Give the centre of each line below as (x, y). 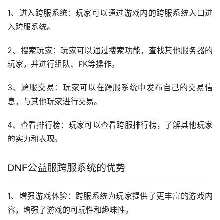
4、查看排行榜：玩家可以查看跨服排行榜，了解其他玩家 (110, 125)
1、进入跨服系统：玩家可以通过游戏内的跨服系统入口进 (110, 13)
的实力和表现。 (35, 139)
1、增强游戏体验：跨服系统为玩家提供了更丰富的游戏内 (110, 196)
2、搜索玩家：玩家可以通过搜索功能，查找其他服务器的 (110, 50)
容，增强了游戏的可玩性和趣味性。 (70, 210)
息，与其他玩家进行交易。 (55, 101)
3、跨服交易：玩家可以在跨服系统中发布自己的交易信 (110, 88)
